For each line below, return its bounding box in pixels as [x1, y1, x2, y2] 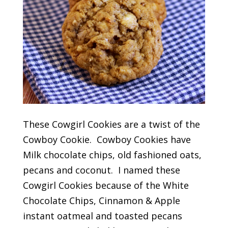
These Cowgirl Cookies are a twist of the [22, 118, 200, 131]
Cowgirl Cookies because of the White [22, 179, 189, 192]
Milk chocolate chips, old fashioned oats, [22, 149, 202, 161]
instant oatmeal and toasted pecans [22, 210, 182, 222]
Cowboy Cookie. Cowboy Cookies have [22, 133, 191, 146]
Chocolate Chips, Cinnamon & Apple [22, 194, 180, 207]
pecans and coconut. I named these [22, 164, 180, 177]
